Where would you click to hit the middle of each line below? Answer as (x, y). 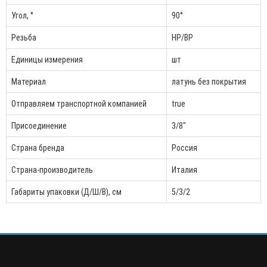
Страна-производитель (52, 170)
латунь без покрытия (209, 81)
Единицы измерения (47, 59)
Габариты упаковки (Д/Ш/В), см (66, 192)
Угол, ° (22, 15)
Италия (184, 170)
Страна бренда (38, 148)
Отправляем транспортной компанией (79, 103)
